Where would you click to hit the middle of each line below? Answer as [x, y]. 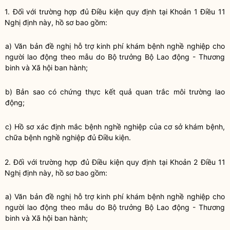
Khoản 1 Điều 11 [198, 12]
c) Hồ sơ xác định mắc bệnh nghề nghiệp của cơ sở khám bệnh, [115, 127]
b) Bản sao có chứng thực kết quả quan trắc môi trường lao [115, 92]
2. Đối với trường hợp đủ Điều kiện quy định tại [87, 162]
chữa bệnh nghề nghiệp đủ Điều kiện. [68, 137]
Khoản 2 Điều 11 [198, 162]
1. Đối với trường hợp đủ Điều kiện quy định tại [88, 12]
